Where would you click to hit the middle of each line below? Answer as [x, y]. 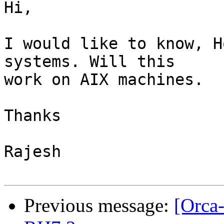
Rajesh [32, 152]
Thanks [32, 116]
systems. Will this [89, 62]
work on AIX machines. [104, 80]
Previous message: [99, 205]
